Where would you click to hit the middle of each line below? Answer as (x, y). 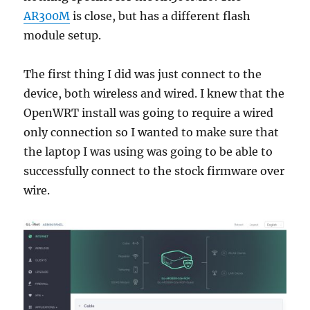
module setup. (63, 36)
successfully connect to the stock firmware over (154, 171)
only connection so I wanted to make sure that (152, 133)
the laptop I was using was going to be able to (148, 152)
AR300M (47, 16)
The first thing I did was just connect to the (143, 74)
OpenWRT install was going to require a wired (149, 113)
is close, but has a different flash (161, 16)
